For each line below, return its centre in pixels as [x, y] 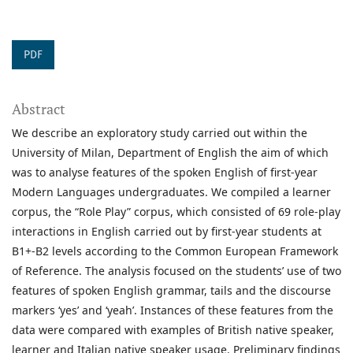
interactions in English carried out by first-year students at [167, 232]
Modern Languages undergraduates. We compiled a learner [171, 192]
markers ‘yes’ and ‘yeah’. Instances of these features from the [173, 310]
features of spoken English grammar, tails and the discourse [171, 291]
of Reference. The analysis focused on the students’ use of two [176, 271]
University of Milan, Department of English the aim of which [170, 153]
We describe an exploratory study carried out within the [160, 133]
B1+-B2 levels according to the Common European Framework [175, 251]
